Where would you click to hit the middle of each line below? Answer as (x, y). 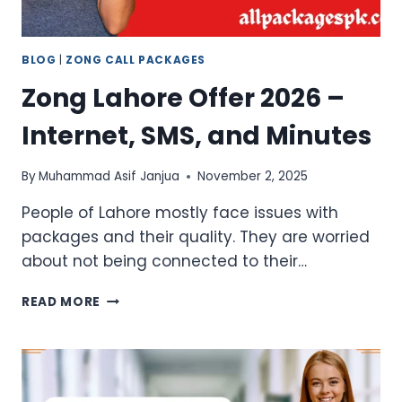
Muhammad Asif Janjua (109, 177)
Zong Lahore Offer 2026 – (183, 98)
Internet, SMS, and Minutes (197, 135)
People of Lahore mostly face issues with (180, 213)
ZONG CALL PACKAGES (135, 60)
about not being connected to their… (164, 262)
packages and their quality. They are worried (196, 237)
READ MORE (61, 302)
